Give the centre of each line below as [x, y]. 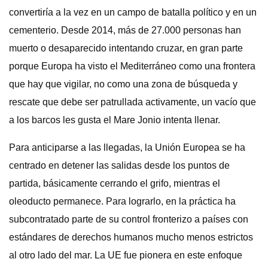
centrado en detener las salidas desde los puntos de [119, 165]
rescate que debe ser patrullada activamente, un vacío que [133, 102]
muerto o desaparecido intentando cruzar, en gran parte [126, 48]
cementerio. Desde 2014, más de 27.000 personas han [125, 30]
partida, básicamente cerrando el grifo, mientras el [115, 183]
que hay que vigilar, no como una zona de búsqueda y [123, 84]
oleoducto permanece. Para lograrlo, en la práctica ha [122, 201]
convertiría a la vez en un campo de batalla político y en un [133, 12]
